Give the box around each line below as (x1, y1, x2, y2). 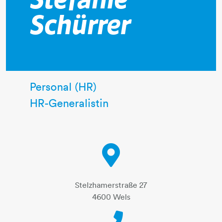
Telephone (122, 211, 159, 221)
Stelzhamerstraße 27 (75, 179, 147, 190)
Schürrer (30, 11, 131, 40)
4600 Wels (92, 191, 130, 202)
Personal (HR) (30, 80, 97, 93)
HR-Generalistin (30, 96, 109, 110)
